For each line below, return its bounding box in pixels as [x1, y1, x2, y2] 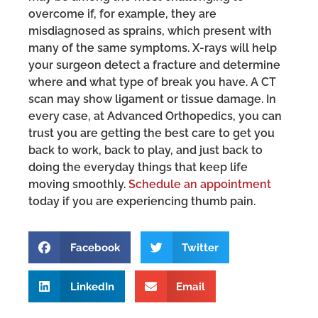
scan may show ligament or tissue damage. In [28, 92, 276, 106]
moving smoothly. [28, 177, 128, 192]
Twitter [182, 241, 219, 254]
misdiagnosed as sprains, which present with [28, 24, 272, 38]
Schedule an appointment [128, 177, 271, 192]
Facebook [70, 241, 120, 254]
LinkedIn [70, 280, 114, 293]
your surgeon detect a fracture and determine [28, 58, 280, 72]
